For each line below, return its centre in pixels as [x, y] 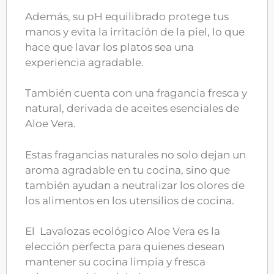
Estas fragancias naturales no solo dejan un [135, 154]
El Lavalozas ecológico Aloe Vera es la [123, 231]
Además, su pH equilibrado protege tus [127, 16]
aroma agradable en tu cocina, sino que [128, 170]
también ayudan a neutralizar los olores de [135, 185]
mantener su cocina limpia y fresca [115, 262]
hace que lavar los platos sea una [109, 47]
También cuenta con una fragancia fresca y [136, 93]
